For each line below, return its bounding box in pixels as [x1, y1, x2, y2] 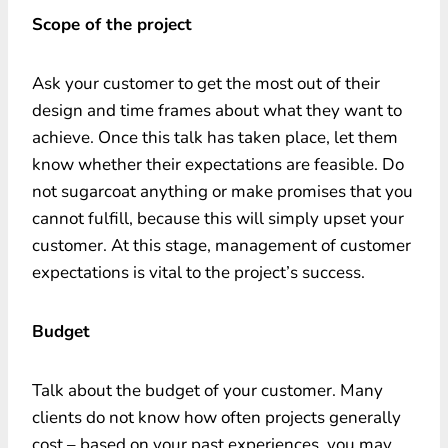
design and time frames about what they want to [32, 98, 402, 122]
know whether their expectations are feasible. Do [32, 152, 404, 176]
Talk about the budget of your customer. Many [32, 378, 383, 402]
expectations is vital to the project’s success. [32, 260, 365, 284]
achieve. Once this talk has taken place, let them [32, 125, 398, 149]
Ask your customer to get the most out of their [32, 71, 380, 95]
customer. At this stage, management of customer [32, 233, 411, 257]
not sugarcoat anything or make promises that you [32, 179, 413, 203]
